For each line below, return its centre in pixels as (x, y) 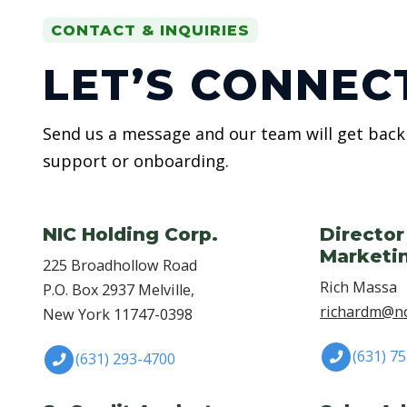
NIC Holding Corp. (130, 233)
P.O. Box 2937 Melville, (119, 289)
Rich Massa (358, 287)
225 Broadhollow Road (120, 265)
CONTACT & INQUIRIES (150, 30)
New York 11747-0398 (118, 314)
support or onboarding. (136, 160)
